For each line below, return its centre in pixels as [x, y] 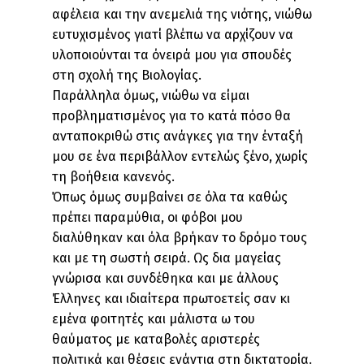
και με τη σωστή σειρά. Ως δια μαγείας [167, 258]
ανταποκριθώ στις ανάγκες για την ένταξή [178, 136]
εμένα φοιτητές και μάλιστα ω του [154, 319]
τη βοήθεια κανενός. [113, 177]
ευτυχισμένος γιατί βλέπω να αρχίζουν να [173, 35]
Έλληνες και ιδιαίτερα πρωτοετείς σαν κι [171, 299]
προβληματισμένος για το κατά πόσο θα [171, 116]
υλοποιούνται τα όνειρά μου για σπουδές [172, 55]
